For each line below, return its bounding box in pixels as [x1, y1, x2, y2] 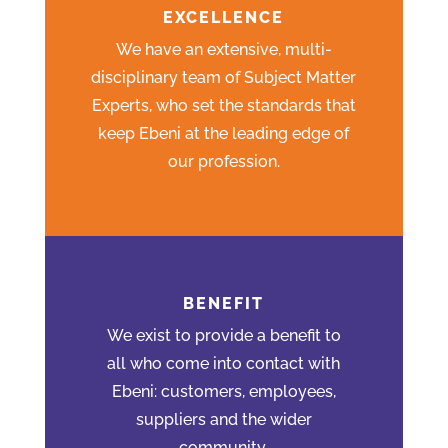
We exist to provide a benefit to [106, 325, 341, 345]
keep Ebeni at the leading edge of [98, 123, 350, 143]
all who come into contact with [107, 353, 341, 373]
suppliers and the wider [135, 409, 312, 429]
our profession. [167, 151, 280, 171]
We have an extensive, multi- [115, 39, 332, 59]
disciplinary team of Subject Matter [91, 67, 357, 87]
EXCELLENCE [163, 7, 285, 27]
